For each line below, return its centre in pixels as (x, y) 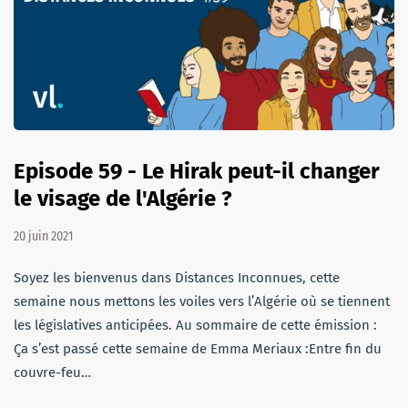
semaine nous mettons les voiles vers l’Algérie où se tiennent (202, 301)
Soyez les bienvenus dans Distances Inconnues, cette (177, 277)
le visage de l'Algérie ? (123, 198)
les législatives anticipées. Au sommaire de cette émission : (195, 325)
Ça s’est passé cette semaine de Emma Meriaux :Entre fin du (198, 348)
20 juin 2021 (43, 236)
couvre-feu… (52, 372)
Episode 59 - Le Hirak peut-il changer (197, 171)
